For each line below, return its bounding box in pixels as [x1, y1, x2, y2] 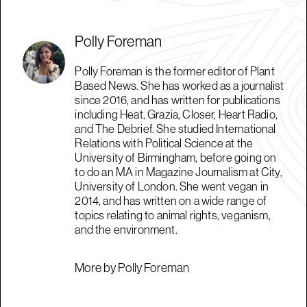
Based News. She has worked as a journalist [75, 77, 284, 93]
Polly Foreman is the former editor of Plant [75, 63, 275, 78]
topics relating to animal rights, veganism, [75, 207, 271, 222]
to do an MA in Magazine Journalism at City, [75, 164, 282, 179]
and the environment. [75, 221, 177, 236]
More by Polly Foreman [75, 259, 190, 275]
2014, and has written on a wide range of [75, 193, 267, 208]
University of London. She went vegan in [75, 178, 269, 193]
